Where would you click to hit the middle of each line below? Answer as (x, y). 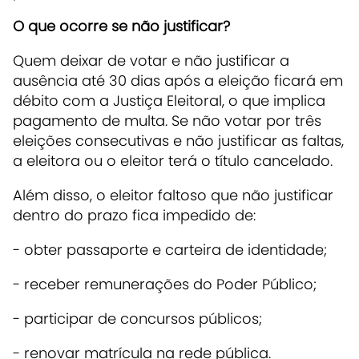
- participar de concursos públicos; (139, 318)
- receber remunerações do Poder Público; (167, 284)
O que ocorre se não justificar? (123, 26)
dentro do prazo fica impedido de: (134, 215)
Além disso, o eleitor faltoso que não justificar (173, 195)
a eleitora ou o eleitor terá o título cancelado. (173, 160)
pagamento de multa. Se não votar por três (167, 120)
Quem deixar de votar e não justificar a (151, 60)
